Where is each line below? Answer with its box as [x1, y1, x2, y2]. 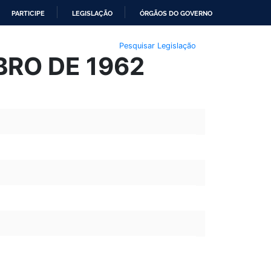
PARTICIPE [11, 9, 45, 18]
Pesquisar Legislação [119, 41, 196, 50]
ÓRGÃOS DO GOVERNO [140, 9, 212, 18]
